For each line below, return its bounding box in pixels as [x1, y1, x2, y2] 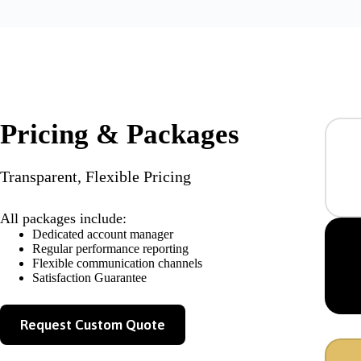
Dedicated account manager [32, 227, 173, 242]
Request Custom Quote [20, 317, 165, 334]
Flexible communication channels [32, 256, 202, 271]
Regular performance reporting [32, 242, 189, 256]
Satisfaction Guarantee [32, 271, 147, 285]
